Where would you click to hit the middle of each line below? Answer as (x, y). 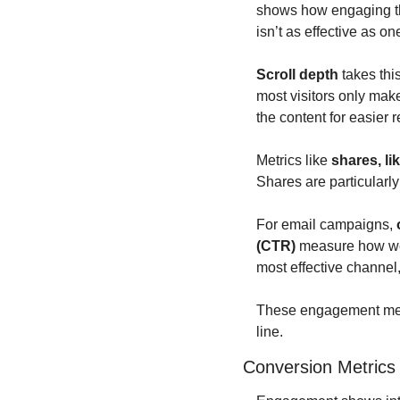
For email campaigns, (326, 224)
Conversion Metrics (319, 367)
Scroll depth (297, 74)
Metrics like (294, 160)
